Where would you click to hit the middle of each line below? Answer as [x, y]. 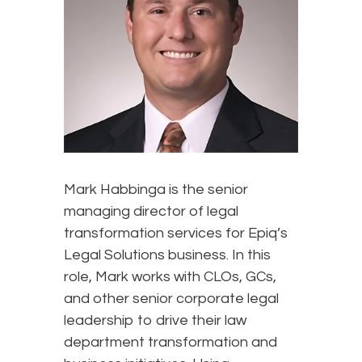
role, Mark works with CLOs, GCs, [170, 276]
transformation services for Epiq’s [176, 233]
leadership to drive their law [155, 320]
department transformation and [170, 342]
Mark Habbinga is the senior [156, 189]
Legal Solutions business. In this [167, 255]
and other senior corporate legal [171, 298]
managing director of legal [151, 211]
